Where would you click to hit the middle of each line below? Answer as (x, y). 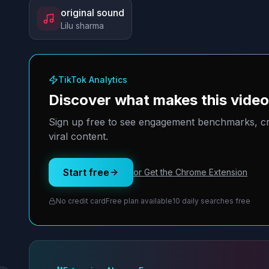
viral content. (78, 136)
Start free (86, 172)
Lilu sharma (82, 26)
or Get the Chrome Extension (190, 172)
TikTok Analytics (93, 80)
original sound (92, 13)
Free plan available (139, 201)
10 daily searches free (211, 201)
